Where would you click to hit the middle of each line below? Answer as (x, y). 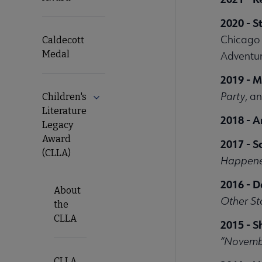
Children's (64, 96)
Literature (64, 111)
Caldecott (63, 40)
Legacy (58, 125)
